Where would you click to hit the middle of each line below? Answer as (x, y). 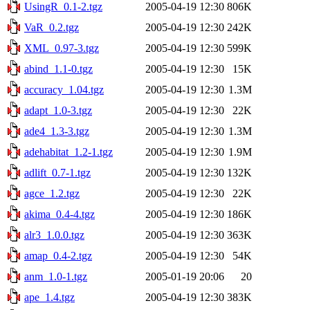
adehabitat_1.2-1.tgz (69, 152)
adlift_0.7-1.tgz (57, 172)
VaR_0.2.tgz (52, 27)
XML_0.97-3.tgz (62, 48)
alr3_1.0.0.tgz (54, 235)
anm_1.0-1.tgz (56, 276)
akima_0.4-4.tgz (60, 214)
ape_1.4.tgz (49, 297)
